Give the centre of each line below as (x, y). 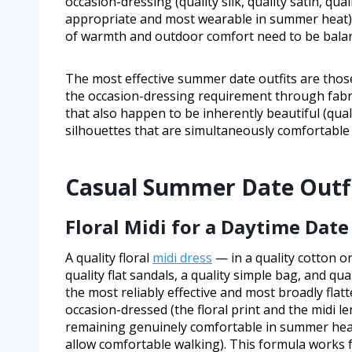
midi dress (182, 258)
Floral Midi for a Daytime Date (207, 227)
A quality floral (109, 258)
